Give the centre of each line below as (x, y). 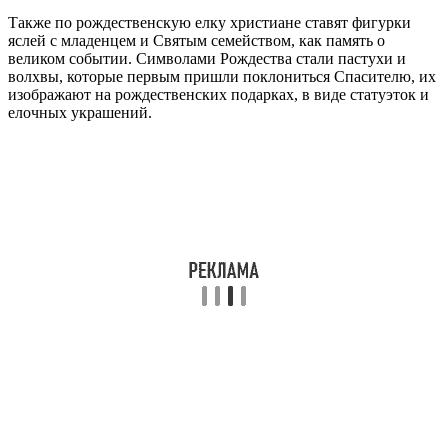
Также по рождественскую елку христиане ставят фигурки (209, 22)
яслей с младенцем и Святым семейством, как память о (196, 40)
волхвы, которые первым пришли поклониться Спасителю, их (222, 76)
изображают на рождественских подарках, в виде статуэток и (218, 94)
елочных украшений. (80, 112)
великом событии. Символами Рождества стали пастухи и (207, 58)
